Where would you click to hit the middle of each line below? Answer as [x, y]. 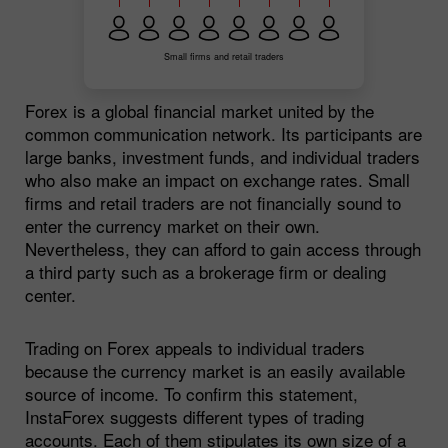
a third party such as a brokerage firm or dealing [205, 271]
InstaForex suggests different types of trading [194, 416]
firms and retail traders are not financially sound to [213, 202]
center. [50, 294]
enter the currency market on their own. [172, 225]
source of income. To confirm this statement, [191, 393]
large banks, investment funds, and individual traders [222, 156]
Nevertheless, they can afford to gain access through [223, 248]
